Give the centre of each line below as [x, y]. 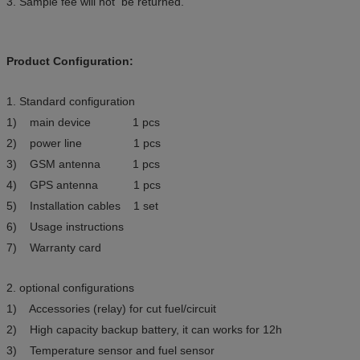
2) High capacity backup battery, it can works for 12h [144, 330]
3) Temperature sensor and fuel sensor [110, 351]
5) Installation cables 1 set [82, 206]
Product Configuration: [70, 61]
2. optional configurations [70, 288]
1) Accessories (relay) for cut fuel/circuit [111, 309]
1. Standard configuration [71, 102]
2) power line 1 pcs [84, 143]
